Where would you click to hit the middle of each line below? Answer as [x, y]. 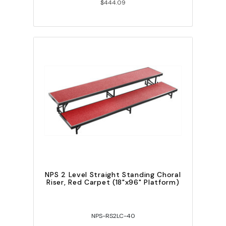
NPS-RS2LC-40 [113, 216]
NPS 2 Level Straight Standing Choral [113, 175]
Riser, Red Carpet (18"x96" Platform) [113, 182]
